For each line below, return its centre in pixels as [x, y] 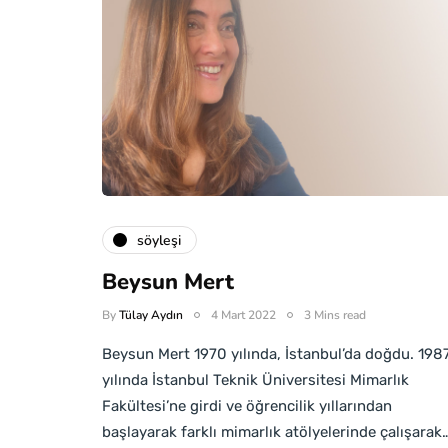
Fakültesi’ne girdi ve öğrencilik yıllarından [247, 406]
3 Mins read [335, 315]
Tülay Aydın [151, 315]
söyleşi [159, 240]
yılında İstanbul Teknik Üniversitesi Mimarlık [255, 380]
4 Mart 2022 [243, 315]
